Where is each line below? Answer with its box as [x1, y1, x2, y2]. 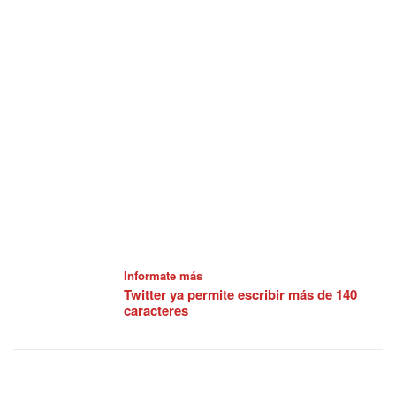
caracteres [124, 301, 188, 321]
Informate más [124, 267, 202, 285]
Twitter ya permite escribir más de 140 [124, 285, 357, 305]
